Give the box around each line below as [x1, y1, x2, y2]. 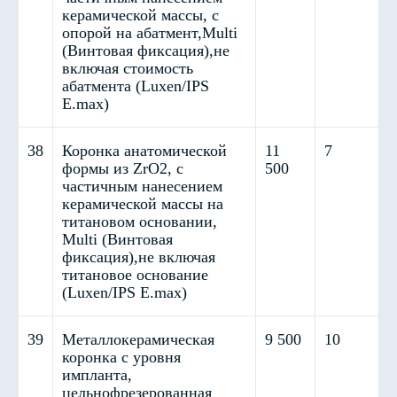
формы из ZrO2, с [62, 160, 183, 177]
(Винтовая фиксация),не [62, 42, 230, 59]
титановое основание [62, 266, 208, 284]
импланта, [62, 366, 132, 384]
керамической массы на [62, 195, 223, 213]
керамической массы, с [62, 6, 219, 24]
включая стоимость [62, 59, 193, 77]
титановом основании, [62, 213, 217, 230]
